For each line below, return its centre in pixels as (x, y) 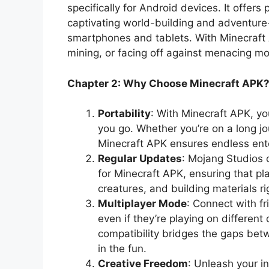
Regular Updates (140, 159)
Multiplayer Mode (142, 204)
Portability (124, 114)
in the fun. (122, 249)
